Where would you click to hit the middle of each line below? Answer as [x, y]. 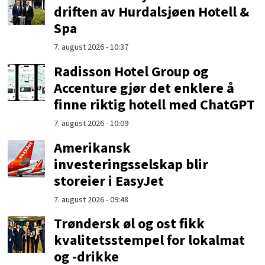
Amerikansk [93, 148]
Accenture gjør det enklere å [144, 88]
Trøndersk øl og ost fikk [130, 224]
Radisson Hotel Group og [131, 72]
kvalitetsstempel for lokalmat [150, 241]
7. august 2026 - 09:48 [91, 200]
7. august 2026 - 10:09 [91, 123]
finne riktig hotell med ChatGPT [155, 105]
